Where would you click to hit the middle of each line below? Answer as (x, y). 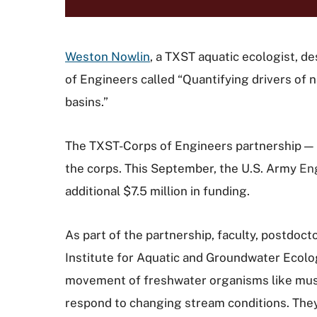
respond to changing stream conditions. (177, 302)
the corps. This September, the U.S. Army (182, 168)
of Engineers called (121, 79)
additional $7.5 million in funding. (157, 191)
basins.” (87, 102)
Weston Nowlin (108, 56)
